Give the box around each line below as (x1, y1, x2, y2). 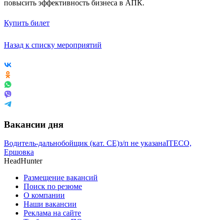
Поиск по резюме (24, 182, 82, 191)
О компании (24, 191, 65, 200)
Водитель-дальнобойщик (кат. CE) (4, 139, 119, 148)
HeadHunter (4, 157, 42, 165)
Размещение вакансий (24, 173, 98, 182)
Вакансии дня (4, 119, 63, 130)
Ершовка (4, 148, 34, 157)
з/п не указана (119, 139, 166, 148)
